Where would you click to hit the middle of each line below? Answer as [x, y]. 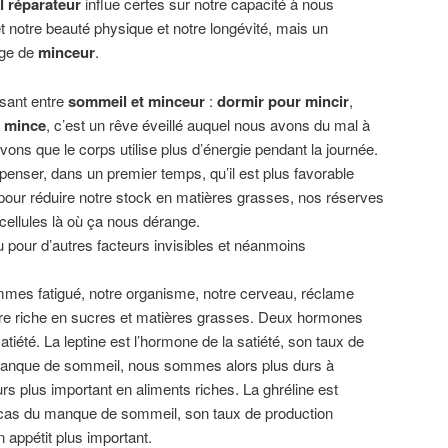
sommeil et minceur [136, 100]
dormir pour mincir [283, 100]
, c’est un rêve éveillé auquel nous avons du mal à [208, 124]
